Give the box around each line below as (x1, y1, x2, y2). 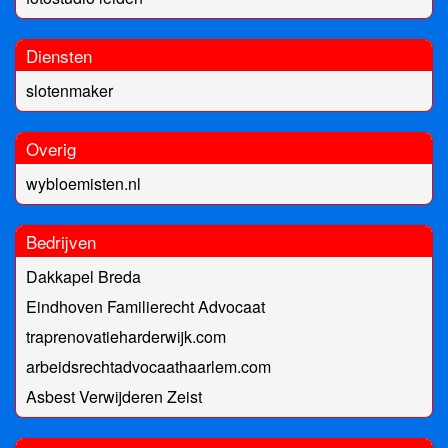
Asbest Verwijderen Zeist (26, 385, 202, 409)
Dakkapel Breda (26, 265, 141, 289)
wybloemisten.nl (26, 172, 141, 196)
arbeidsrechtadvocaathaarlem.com (26, 355, 271, 379)
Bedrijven (26, 229, 96, 255)
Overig (26, 136, 76, 162)
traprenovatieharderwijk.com (26, 325, 226, 349)
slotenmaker (26, 79, 113, 103)
